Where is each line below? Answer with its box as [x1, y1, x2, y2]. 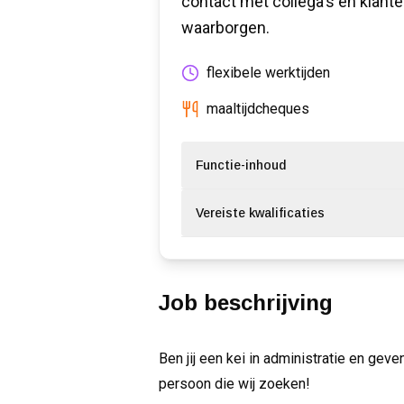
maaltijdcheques [207, 99, 309, 117]
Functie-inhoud [196, 157, 286, 172]
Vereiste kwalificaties [196, 205, 325, 220]
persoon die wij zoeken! [159, 374, 310, 392]
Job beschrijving [159, 289, 333, 315]
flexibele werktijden [207, 63, 330, 81]
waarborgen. [181, 17, 270, 37]
